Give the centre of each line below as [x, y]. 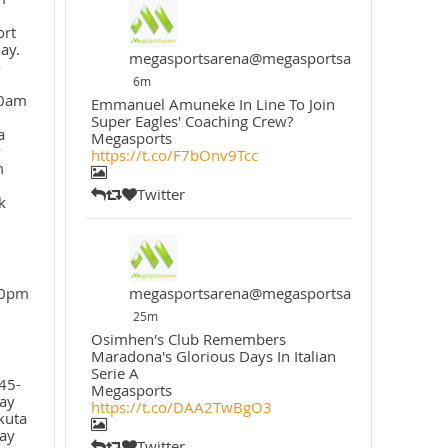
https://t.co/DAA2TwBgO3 [181, 407]
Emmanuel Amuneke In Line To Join [212, 104]
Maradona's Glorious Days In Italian [213, 356]
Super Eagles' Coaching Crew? [191, 121]
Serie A [114, 373]
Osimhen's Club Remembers [188, 339]
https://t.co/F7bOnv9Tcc [174, 155]
